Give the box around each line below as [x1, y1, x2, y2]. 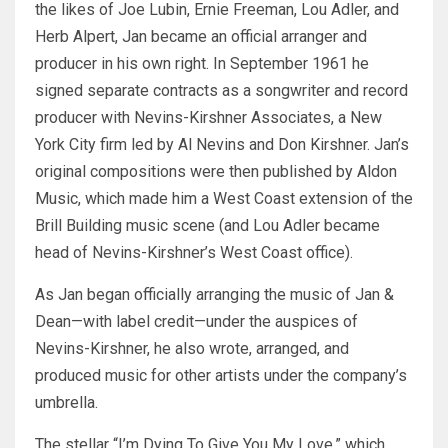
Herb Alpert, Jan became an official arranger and [35, 27, 367, 47]
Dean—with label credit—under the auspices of [35, 312, 358, 332]
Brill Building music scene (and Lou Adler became [35, 216, 380, 236]
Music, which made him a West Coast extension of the [35, 189, 413, 209]
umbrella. [35, 393, 98, 413]
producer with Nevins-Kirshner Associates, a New [35, 108, 382, 128]
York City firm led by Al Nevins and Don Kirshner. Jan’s [35, 135, 409, 155]
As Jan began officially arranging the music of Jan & [35, 285, 394, 305]
